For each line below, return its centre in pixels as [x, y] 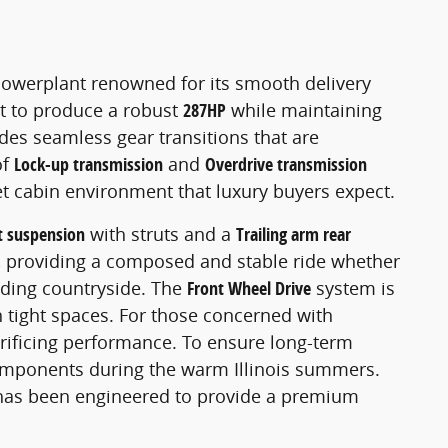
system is [353, 288]
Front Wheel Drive [249, 289]
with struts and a [160, 234]
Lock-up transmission [88, 165]
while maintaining [304, 110]
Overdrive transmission [286, 165]
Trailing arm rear [293, 235]
